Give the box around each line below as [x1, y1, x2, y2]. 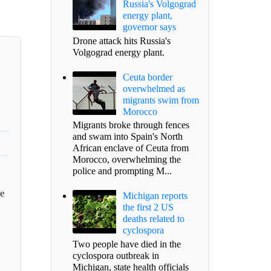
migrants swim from [122, 94, 199, 105]
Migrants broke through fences [72, 120, 189, 131]
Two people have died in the [72, 238, 181, 249]
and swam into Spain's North [72, 131, 183, 142]
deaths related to [122, 214, 184, 224]
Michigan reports [122, 191, 188, 201]
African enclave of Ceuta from [72, 143, 189, 154]
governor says [122, 22, 176, 33]
